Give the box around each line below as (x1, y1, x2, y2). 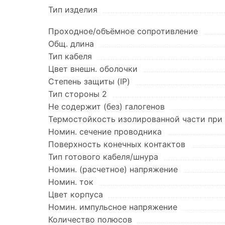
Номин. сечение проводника (48, 127, 162, 137)
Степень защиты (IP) (48, 76, 130, 86)
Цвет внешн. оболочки (48, 64, 138, 74)
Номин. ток (48, 177, 93, 187)
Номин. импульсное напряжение (48, 202, 177, 212)
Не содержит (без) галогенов (48, 101, 165, 111)
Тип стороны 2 (48, 89, 107, 99)
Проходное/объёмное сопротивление (48, 26, 198, 36)
